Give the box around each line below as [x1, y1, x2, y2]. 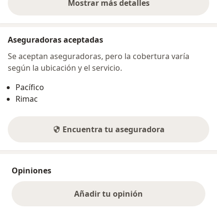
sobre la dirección [108, 2, 176, 14]
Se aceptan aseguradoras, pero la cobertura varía [8, 50, 189, 62]
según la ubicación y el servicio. [8, 62, 122, 73]
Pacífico [15, 81, 44, 93]
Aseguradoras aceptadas [8, 34, 103, 45]
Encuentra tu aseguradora [62, 124, 165, 135]
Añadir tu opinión [74, 188, 143, 199]
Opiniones [12, 165, 51, 176]
